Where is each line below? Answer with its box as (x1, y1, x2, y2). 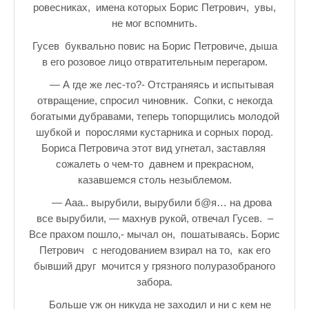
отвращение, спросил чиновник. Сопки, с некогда (37, 94, 272, 106)
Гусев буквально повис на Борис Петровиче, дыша (32, 40, 277, 52)
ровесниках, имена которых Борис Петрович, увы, (33, 1, 276, 13)
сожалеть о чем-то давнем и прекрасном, (55, 158, 254, 170)
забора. (137, 276, 172, 288)
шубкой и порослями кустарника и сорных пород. (36, 126, 273, 138)
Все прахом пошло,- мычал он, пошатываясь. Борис (29, 228, 280, 240)
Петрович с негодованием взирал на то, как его (39, 244, 270, 256)
